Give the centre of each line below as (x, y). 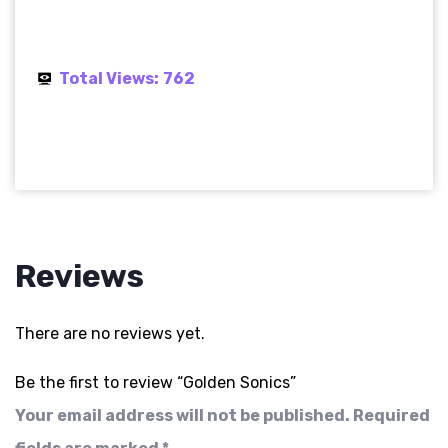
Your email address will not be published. (182, 416)
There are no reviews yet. (110, 334)
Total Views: (109, 79)
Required (391, 416)
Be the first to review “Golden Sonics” (155, 383)
